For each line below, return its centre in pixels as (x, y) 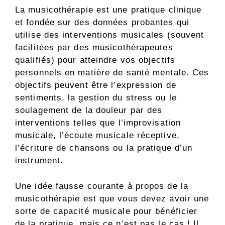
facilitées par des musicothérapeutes (94, 48)
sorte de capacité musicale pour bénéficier (106, 211)
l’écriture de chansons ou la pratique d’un (104, 148)
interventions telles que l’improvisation (98, 123)
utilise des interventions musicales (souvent (110, 35)
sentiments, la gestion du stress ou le (96, 98)
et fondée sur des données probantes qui (102, 23)
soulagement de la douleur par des (89, 110)
